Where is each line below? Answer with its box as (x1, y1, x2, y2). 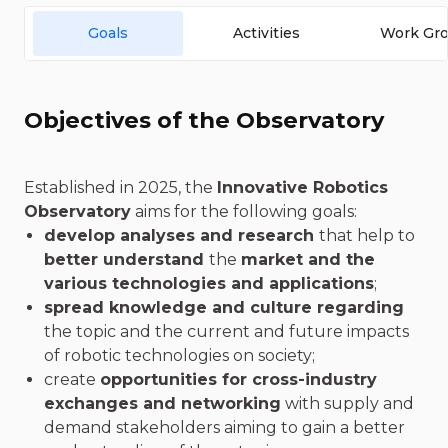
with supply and (281, 394, 414, 413)
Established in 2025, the (24, 178, 217, 197)
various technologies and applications (44, 274, 374, 293)
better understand (44, 250, 209, 269)
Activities (232, 24, 300, 42)
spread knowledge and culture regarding (44, 298, 404, 317)
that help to (319, 226, 415, 245)
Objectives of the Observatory (24, 106, 384, 134)
